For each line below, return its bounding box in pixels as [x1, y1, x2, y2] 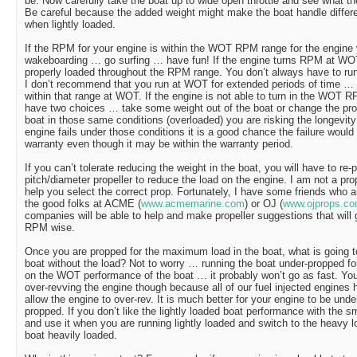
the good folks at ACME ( [25, 198, 141, 210]
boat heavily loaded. [25, 329, 117, 342]
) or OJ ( [245, 198, 283, 210]
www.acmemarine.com [141, 198, 245, 210]
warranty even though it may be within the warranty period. [25, 138, 293, 151]
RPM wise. [25, 222, 75, 234]
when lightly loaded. [25, 18, 116, 31]
